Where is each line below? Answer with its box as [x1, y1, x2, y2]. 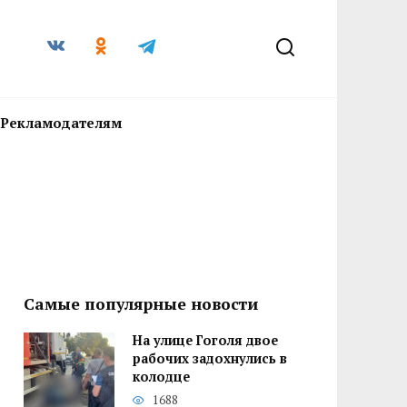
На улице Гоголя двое [133, 332, 278, 350]
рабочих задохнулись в [133, 350, 287, 368]
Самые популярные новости [24, 293, 258, 314]
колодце [133, 368, 190, 386]
